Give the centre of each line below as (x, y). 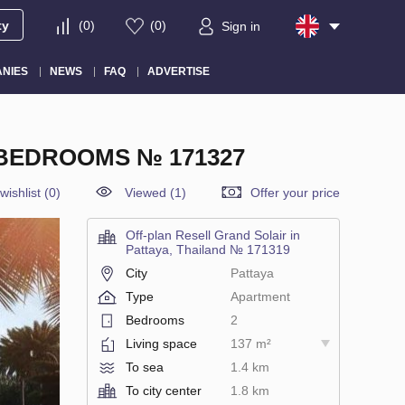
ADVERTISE (178, 71)
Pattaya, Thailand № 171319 (208, 249)
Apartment (260, 296)
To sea (145, 367)
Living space (161, 343)
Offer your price (295, 192)
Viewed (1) (155, 192)
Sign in (241, 27)
